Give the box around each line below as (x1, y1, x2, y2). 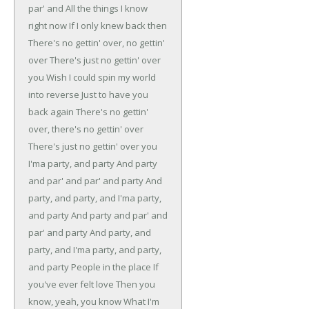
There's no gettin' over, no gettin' (28, 37, 165, 50)
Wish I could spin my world (46, 71, 156, 84)
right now (28, 19, 67, 32)
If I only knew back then (67, 19, 167, 32)
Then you (114, 278, 155, 291)
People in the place (71, 261, 151, 274)
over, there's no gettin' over (28, 123, 143, 136)
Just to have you (79, 88, 148, 101)
